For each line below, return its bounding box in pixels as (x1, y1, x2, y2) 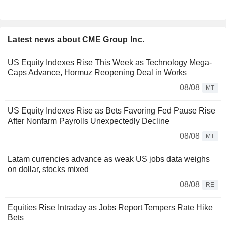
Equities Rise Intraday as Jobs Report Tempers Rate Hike (8, 203, 213, 212)
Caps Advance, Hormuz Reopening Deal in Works (8, 68, 187, 77)
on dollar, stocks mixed (8, 165, 89, 174)
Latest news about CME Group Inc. (8, 35, 145, 44)
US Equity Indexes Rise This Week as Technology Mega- (8, 58, 212, 67)
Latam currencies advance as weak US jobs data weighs (8, 155, 210, 164)
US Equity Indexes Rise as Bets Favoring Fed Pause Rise (8, 106, 215, 116)
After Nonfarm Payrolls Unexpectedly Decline (8, 117, 169, 126)
